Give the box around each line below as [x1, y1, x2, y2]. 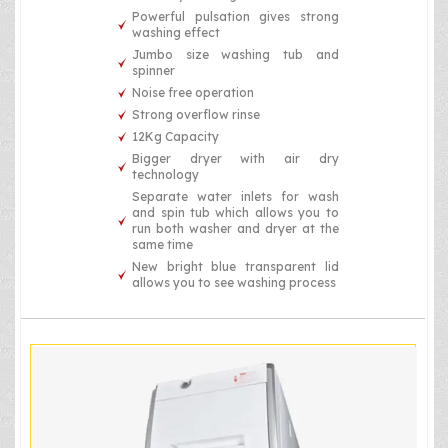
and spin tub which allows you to [132, 204, 339, 220]
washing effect [132, 24, 221, 40]
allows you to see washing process [132, 274, 337, 290]
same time [132, 236, 194, 252]
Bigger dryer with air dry [132, 150, 339, 166]
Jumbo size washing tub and [132, 46, 339, 62]
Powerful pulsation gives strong [132, 8, 339, 24]
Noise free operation [132, 84, 255, 100]
